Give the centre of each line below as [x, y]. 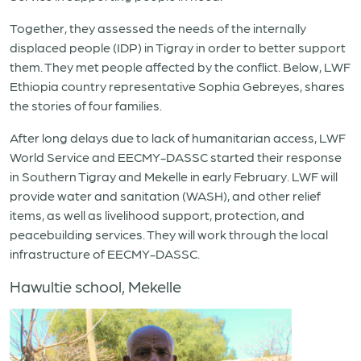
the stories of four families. [86, 105]
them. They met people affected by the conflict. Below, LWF [180, 66]
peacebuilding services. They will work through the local [169, 234]
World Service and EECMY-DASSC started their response [176, 157]
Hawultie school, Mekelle [95, 286]
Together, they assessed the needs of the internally [158, 28]
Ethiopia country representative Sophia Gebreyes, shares [177, 86]
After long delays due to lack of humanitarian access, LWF [178, 137]
